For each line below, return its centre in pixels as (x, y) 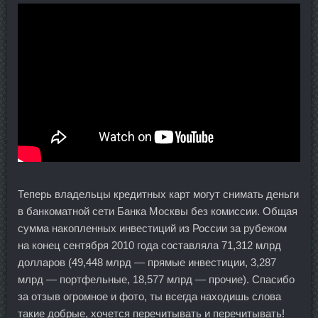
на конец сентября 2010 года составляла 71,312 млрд (149, 246)
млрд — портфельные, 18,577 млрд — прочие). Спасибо (156, 280)
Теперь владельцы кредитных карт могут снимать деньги (158, 194)
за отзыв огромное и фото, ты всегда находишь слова (149, 297)
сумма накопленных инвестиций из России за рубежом (152, 229)
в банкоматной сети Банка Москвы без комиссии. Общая (158, 212)
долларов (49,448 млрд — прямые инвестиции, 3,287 (147, 263)
